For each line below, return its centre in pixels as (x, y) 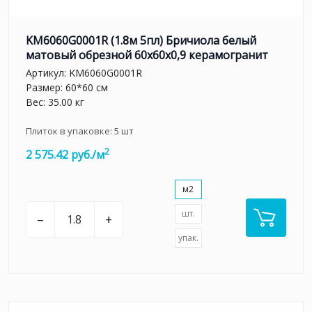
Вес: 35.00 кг (55, 102)
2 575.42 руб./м (65, 154)
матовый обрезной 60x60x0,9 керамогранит (147, 55)
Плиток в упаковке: (70, 131)
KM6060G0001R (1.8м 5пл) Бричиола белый (141, 41)
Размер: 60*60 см (67, 87)
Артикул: (47, 72)
